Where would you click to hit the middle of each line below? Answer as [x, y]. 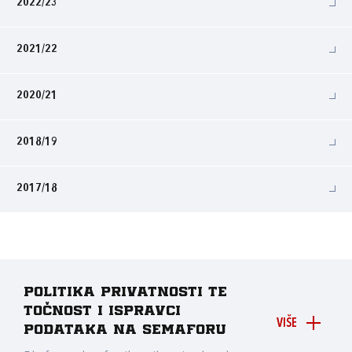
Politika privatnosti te [125, 292]
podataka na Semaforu [125, 330]
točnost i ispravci [102, 311]
